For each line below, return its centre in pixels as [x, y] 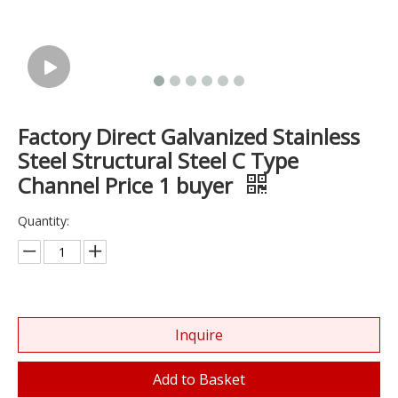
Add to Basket [199, 380]
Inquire [199, 335]
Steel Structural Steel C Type [158, 161]
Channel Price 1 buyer [128, 186]
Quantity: [44, 221]
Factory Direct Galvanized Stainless [189, 137]
